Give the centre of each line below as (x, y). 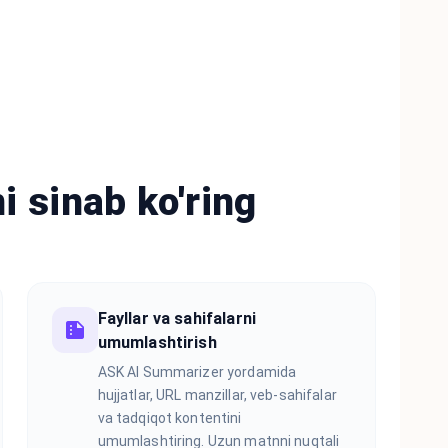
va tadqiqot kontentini (169, 417)
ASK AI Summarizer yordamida (197, 371)
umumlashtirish (157, 342)
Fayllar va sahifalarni (176, 318)
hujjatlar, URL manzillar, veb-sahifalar (217, 394)
